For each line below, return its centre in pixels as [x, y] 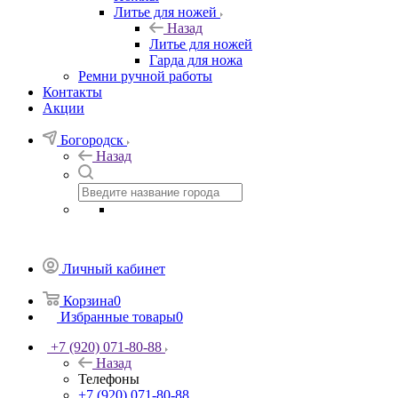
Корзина [88, 300]
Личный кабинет [114, 268]
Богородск [92, 139]
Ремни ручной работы [145, 76]
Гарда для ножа [196, 60]
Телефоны [109, 378]
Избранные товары [118, 316]
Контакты [72, 92]
